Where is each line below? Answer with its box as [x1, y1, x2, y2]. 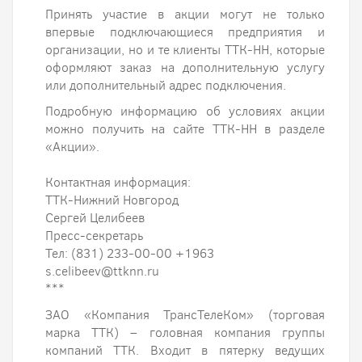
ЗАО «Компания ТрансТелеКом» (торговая [45, 306, 325, 323]
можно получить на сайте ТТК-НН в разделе [45, 120, 325, 137]
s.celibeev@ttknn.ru [45, 263, 159, 280]
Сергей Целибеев [45, 209, 145, 226]
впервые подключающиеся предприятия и [45, 23, 325, 40]
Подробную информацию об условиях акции [45, 103, 325, 120]
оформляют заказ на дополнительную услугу [45, 59, 325, 76]
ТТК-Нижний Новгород [45, 192, 179, 208]
